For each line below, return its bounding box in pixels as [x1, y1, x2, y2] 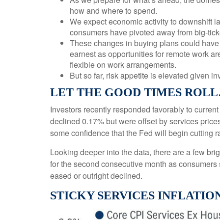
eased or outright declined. [50, 170, 142, 181]
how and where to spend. [70, 5, 157, 16]
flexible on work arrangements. [70, 59, 176, 70]
